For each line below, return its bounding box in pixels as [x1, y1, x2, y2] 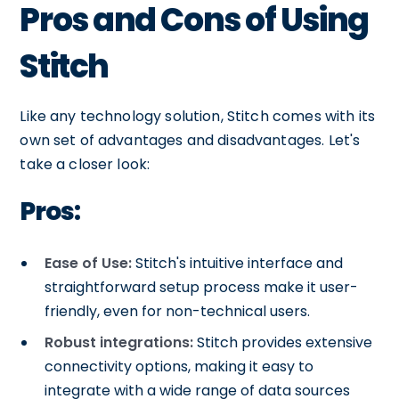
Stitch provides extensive [193, 332, 373, 353]
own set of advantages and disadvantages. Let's [20, 130, 361, 151]
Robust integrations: [45, 332, 194, 353]
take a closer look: [20, 154, 151, 175]
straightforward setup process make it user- [45, 277, 359, 297]
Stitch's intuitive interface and [132, 253, 344, 273]
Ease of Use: [45, 253, 133, 273]
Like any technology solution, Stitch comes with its [20, 106, 376, 126]
